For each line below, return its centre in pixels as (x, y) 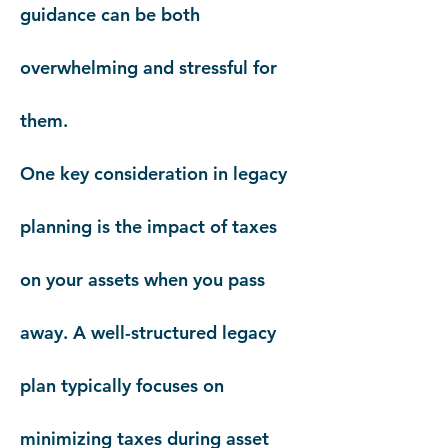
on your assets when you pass (142, 279)
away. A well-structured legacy (148, 332)
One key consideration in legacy (153, 173)
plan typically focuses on (122, 385)
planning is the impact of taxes (148, 226)
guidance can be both (110, 14)
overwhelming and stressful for (148, 67)
